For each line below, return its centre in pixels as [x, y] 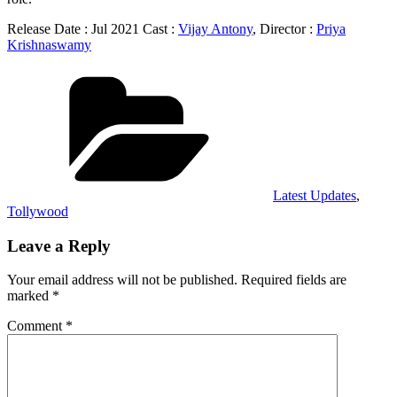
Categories [302, 74]
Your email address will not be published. [122, 280]
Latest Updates [315, 195]
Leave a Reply [59, 245]
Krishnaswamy [49, 44]
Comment [36, 326]
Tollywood [38, 211]
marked [30, 296]
